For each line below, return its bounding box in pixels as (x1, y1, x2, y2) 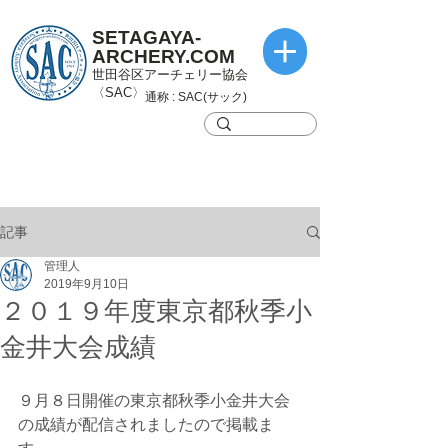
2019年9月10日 (44, 277, 129, 291)
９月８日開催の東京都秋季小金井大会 (18, 392, 290, 409)
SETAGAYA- (92, 27, 201, 48)
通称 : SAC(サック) (145, 90, 247, 104)
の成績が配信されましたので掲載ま (18, 416, 274, 433)
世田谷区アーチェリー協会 (92, 67, 248, 82)
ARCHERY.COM (92, 46, 235, 67)
